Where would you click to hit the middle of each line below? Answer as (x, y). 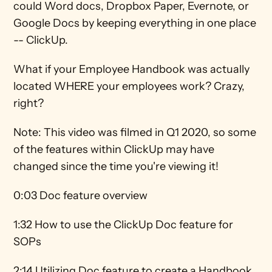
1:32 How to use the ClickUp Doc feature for (124, 225)
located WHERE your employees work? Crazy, (129, 86)
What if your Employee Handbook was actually (132, 69)
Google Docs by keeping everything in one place (135, 23)
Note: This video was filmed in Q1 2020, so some (135, 132)
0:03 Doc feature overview (82, 195)
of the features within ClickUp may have (114, 149)
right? (31, 103)
